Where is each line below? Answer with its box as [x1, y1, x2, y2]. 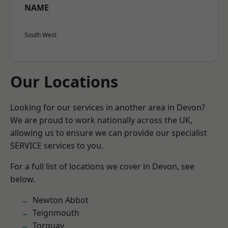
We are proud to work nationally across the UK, [10, 115, 192, 126]
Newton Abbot [33, 194, 89, 206]
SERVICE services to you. [10, 140, 103, 151]
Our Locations [10, 71, 118, 92]
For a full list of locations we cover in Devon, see [10, 161, 194, 172]
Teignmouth [33, 207, 79, 218]
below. [10, 174, 35, 185]
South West [24, 31, 56, 39]
